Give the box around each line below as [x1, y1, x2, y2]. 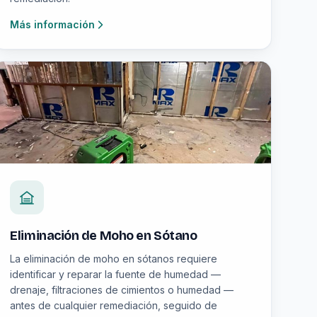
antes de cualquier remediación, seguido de [10, 299, 218, 311]
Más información [10, 18, 96, 30]
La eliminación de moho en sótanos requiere [10, 253, 218, 265]
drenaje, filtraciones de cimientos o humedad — [10, 284, 234, 296]
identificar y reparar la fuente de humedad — [10, 268, 221, 280]
